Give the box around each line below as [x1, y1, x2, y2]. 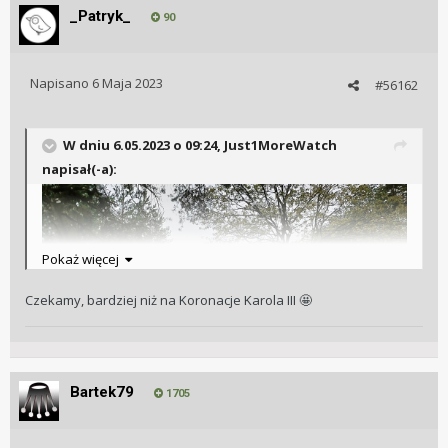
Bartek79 [70, 383, 134, 402]
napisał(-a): [42, 160, 117, 179]
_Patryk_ [70, 7, 131, 26]
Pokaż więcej [42, 250, 125, 269]
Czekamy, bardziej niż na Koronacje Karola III [25, 291, 299, 310]
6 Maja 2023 [92, 74, 163, 93]
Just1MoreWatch [224, 136, 337, 154]
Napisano [30, 74, 92, 93]
